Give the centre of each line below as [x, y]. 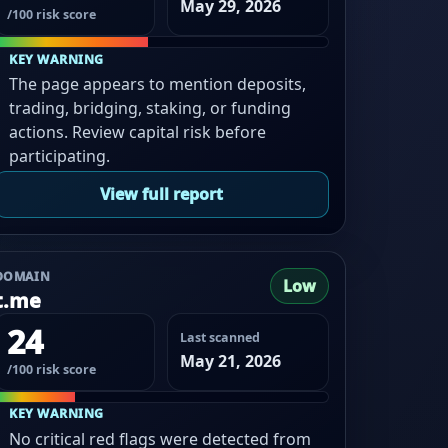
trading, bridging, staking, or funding [150, 108]
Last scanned [220, 337]
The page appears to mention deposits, [158, 84]
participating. [60, 156]
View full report [161, 194]
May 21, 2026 [231, 361]
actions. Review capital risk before [138, 132]
